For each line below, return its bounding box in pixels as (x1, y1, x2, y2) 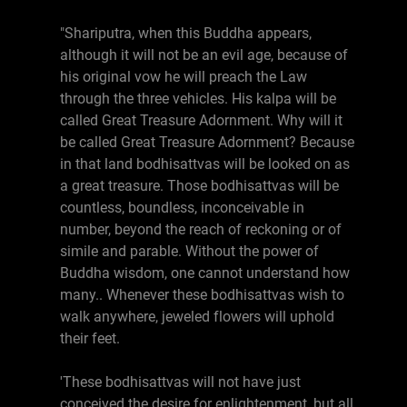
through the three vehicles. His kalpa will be (60, 90, 336, 107)
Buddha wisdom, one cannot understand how (60, 264, 350, 282)
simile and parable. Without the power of (60, 243, 319, 260)
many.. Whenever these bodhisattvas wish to (60, 286, 344, 303)
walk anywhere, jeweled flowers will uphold (60, 308, 334, 325)
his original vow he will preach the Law (60, 68, 307, 85)
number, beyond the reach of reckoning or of (60, 221, 342, 238)
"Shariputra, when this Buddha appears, (60, 25, 312, 42)
